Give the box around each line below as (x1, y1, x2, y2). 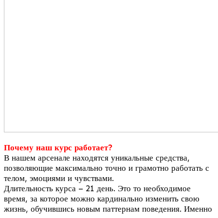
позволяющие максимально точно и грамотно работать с (4, 163, 209, 173)
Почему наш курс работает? (4, 143, 113, 152)
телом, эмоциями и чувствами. (4, 173, 114, 183)
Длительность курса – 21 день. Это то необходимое (4, 183, 191, 193)
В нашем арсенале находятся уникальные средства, (4, 153, 190, 163)
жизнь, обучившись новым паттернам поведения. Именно (4, 204, 212, 214)
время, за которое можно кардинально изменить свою (4, 194, 200, 203)
